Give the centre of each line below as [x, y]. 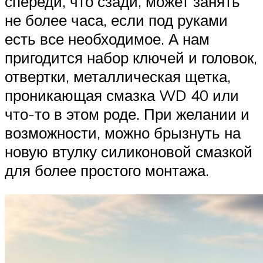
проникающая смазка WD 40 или [122, 95]
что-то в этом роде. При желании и [127, 114]
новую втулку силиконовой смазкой [129, 151]
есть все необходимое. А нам [107, 38]
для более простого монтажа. [107, 170]
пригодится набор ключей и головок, [131, 57]
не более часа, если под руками [116, 20]
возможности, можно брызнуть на [123, 132]
